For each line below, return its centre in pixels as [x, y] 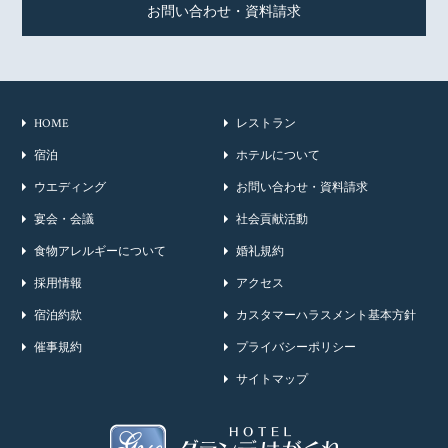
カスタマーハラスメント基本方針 [325, 316]
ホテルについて [277, 156]
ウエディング [69, 188]
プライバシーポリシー [295, 348]
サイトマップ [271, 380]
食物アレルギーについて [99, 252]
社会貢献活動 [271, 220]
